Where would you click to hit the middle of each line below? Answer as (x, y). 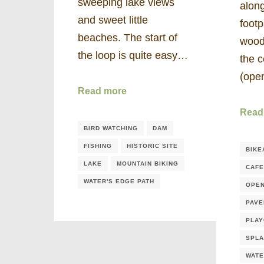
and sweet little (113, 20)
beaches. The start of (128, 37)
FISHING (98, 146)
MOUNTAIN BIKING (148, 163)
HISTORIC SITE (152, 146)
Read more (102, 91)
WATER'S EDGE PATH (119, 181)
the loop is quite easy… (133, 55)
